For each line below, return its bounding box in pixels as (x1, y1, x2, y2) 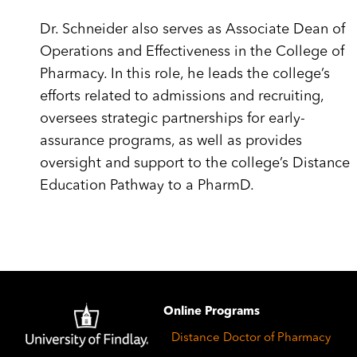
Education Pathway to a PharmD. (40, 178, 254, 193)
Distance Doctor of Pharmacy (171, 332, 331, 344)
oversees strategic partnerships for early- (40, 112, 305, 126)
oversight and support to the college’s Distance (40, 156, 350, 171)
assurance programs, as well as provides (40, 134, 302, 148)
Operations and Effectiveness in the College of (40, 45, 344, 59)
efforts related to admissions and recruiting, (40, 89, 324, 104)
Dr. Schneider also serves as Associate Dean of (40, 22, 345, 37)
